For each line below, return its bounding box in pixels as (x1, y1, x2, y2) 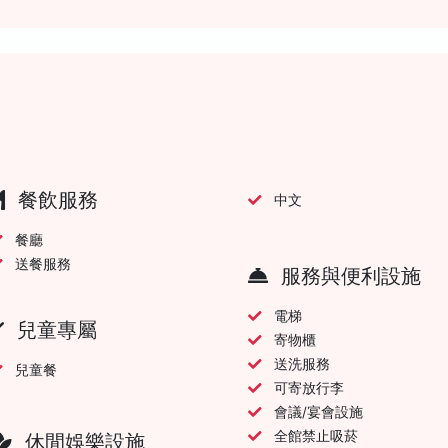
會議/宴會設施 (273, 403, 363, 420)
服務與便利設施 (275, 263, 421, 288)
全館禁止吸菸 (273, 427, 358, 444)
